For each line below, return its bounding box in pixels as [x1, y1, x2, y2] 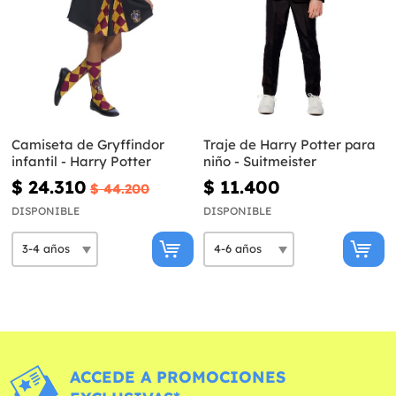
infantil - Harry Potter [11, 152, 151, 170]
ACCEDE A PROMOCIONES [69, 366, 286, 387]
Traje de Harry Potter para [202, 135, 376, 153]
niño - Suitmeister [202, 152, 316, 170]
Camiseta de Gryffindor [11, 135, 164, 153]
